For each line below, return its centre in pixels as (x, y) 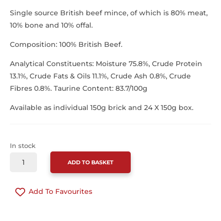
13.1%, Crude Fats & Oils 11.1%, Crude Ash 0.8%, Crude (100, 76)
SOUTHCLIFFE (32, 157)
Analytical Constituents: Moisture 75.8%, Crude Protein (106, 64)
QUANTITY (26, 203)
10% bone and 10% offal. (51, 25)
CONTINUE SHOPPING (50, 215)
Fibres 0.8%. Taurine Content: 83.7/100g (79, 88)
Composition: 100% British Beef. (66, 44)
